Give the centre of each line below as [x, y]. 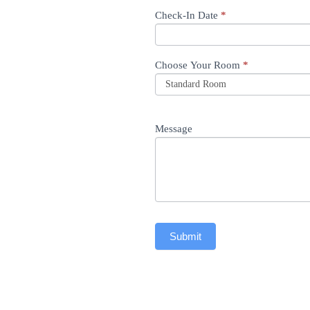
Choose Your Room [199, 65]
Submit [185, 236]
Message [174, 128]
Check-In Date [188, 15]
